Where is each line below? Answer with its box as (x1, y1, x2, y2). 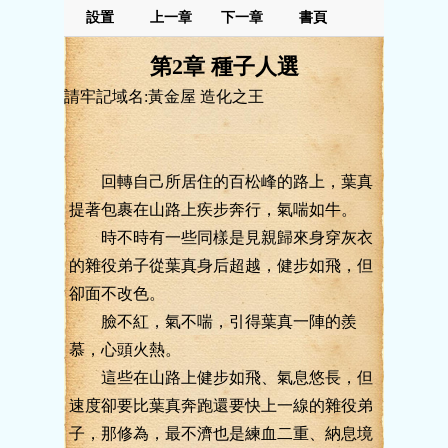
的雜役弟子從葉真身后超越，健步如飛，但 (69, 257, 373, 274)
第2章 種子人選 (149, 54, 299, 79)
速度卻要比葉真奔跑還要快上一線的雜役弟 (69, 397, 373, 414)
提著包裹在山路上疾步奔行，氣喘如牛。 (69, 201, 357, 218)
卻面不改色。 (69, 285, 165, 302)
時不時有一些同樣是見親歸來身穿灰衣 (69, 229, 373, 246)
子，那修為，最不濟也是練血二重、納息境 (69, 425, 373, 442)
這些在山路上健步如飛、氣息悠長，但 (69, 369, 373, 386)
